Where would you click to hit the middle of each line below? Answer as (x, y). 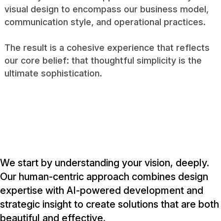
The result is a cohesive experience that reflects (107, 47)
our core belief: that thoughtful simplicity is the (103, 60)
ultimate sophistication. (53, 73)
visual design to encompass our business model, (106, 9)
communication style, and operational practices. (105, 22)
